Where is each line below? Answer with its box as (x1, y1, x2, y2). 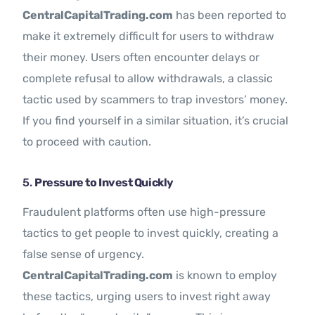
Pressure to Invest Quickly (34, 176, 174, 190)
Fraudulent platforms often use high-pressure (22, 205, 266, 219)
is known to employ (173, 269, 278, 283)
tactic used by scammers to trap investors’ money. (22, 93, 288, 107)
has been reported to (173, 8, 287, 22)
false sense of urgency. (22, 247, 145, 262)
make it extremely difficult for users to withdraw (22, 30, 275, 44)
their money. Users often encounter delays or (22, 51, 260, 65)
